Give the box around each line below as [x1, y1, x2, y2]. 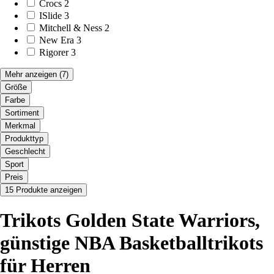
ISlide [39, 10, 62, 21]
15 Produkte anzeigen [5, 185, 82, 194]
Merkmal [5, 120, 35, 130]
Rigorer [39, 46, 68, 57]
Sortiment [5, 108, 39, 117]
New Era [39, 34, 74, 45]
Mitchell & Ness [39, 22, 102, 33]
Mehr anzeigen [5, 69, 57, 79]
